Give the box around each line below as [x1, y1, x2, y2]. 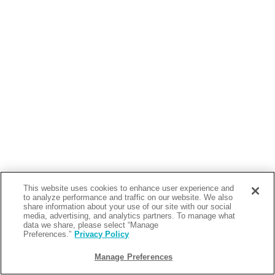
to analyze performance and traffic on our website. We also [23, 193, 233, 202]
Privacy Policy [74, 230, 130, 239]
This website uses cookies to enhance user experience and [23, 184, 234, 193]
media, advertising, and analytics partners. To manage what [23, 211, 236, 220]
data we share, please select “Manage [23, 220, 159, 230]
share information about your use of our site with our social [23, 202, 232, 211]
